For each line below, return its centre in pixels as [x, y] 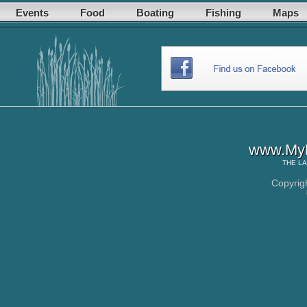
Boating [155, 13]
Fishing [223, 13]
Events [32, 13]
